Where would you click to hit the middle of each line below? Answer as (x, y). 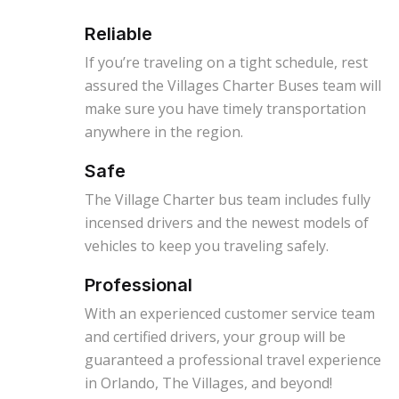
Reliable (118, 34)
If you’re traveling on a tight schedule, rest (226, 63)
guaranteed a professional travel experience (233, 360)
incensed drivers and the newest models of (227, 223)
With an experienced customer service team (230, 314)
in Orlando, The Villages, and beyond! (210, 383)
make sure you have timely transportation (225, 109)
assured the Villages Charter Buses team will (233, 86)
